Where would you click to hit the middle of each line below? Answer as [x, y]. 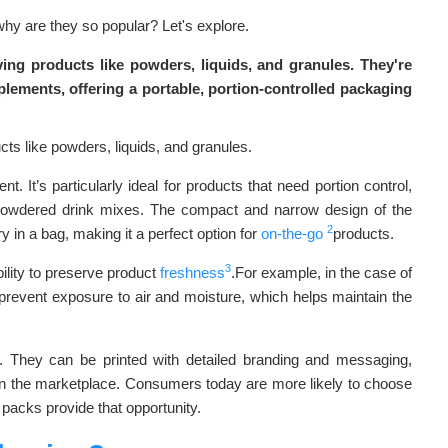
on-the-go [292, 233]
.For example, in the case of [321, 272]
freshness [192, 272]
